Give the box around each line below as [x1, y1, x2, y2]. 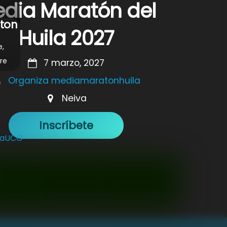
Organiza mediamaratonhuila [8, 74, 140, 87]
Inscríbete [39, 118, 94, 133]
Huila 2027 [18, 24, 115, 53]
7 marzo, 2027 [44, 57, 105, 69]
